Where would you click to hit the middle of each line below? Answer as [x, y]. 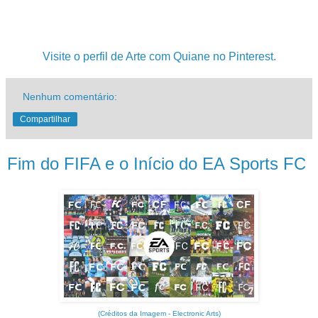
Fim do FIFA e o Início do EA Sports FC [157, 163]
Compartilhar [45, 119]
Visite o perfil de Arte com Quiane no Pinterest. [159, 56]
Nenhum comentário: [70, 96]
